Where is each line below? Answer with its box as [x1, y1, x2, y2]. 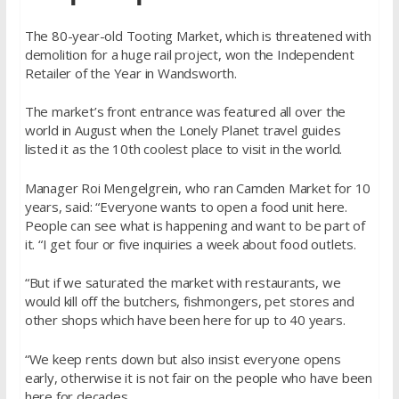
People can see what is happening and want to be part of [24, 216, 365, 234]
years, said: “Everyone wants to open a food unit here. [24, 197, 347, 216]
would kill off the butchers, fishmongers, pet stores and [24, 292, 354, 310]
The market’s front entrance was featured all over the [24, 102, 346, 120]
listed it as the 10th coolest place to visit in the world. [24, 140, 343, 158]
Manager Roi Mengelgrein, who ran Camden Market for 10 [24, 178, 371, 197]
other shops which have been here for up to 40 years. [24, 311, 346, 329]
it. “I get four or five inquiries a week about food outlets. [24, 234, 356, 253]
